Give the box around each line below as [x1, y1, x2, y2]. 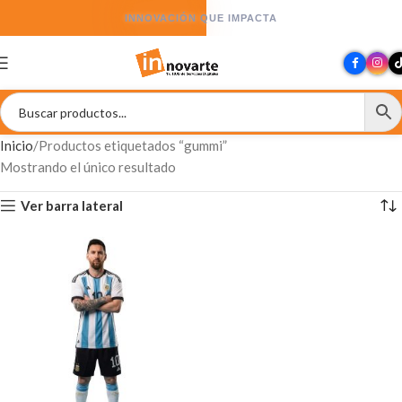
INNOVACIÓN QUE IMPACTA [125, 12, 277, 23]
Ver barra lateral [21, 197, 124, 214]
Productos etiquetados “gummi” [39, 137, 227, 153]
